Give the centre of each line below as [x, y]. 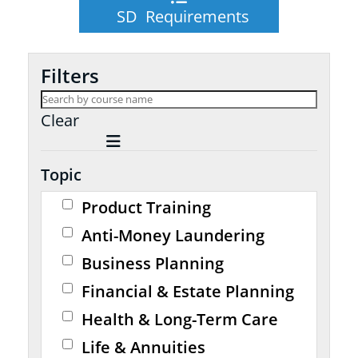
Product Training [147, 207]
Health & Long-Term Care [180, 319]
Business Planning [153, 263]
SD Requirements [179, 16]
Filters [70, 76]
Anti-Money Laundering [173, 235]
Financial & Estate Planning [188, 291]
